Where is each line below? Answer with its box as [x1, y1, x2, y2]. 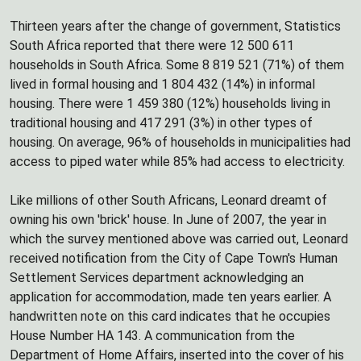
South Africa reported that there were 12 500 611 [10, 38, 294, 53]
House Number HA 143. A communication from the [10, 328, 295, 343]
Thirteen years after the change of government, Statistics [10, 19, 341, 34]
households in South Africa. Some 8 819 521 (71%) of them [10, 57, 344, 73]
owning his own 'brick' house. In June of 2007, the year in [10, 212, 326, 227]
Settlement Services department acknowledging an [10, 270, 304, 285]
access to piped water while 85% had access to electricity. [10, 154, 345, 169]
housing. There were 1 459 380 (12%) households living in [10, 96, 330, 111]
